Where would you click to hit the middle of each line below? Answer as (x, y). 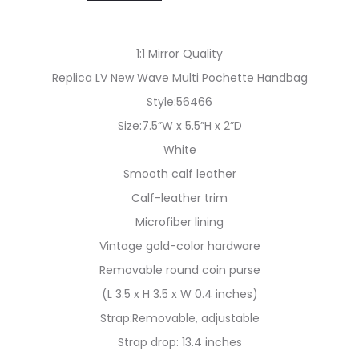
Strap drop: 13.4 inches (179, 342)
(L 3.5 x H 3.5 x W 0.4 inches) (179, 294)
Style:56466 (179, 102)
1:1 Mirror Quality (179, 54)
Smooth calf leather (179, 174)
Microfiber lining (179, 222)
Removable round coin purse (179, 270)
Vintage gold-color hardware (179, 246)
